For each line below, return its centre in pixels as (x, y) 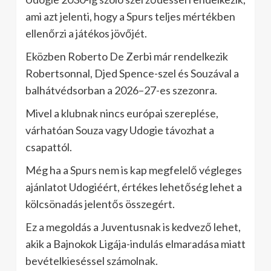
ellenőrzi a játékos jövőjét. (86, 33)
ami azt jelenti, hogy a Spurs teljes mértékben (130, 16)
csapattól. (49, 147)
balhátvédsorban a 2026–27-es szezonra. (121, 90)
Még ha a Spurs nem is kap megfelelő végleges (134, 170)
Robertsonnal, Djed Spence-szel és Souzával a (132, 73)
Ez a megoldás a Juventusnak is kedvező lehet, (133, 227)
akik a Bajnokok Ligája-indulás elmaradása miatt (135, 243)
